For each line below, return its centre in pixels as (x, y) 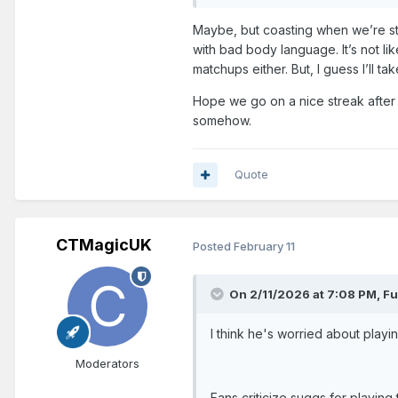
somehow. (222, 120)
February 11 (264, 246)
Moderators (107, 364)
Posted (213, 246)
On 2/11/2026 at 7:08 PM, (306, 295)
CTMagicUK (104, 245)
